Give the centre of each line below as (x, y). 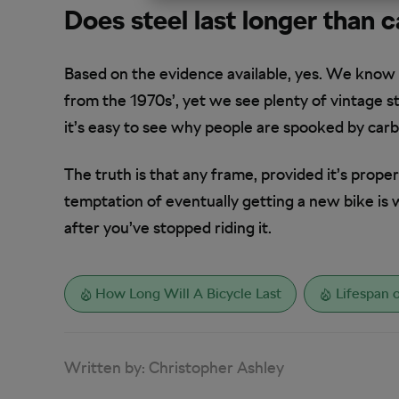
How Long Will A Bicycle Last (189, 293)
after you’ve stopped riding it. (168, 227)
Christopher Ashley (216, 367)
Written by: (106, 367)
